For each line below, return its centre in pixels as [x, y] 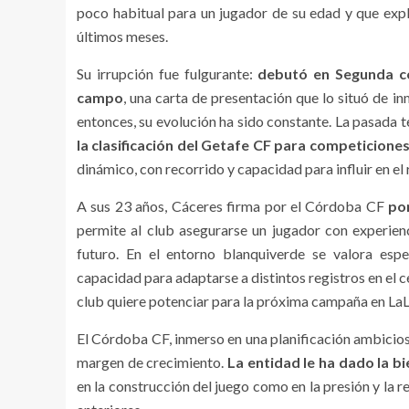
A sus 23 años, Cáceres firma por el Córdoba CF [233, 205]
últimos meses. [122, 36]
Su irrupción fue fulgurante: [168, 73]
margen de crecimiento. [152, 362]
